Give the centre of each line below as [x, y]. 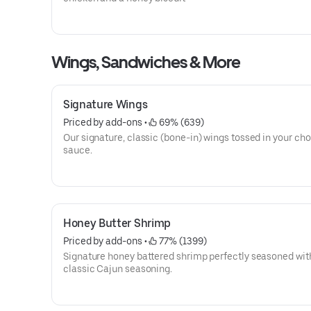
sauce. [78, 150]
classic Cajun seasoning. [118, 269]
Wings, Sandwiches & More [146, 62]
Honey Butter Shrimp [117, 223]
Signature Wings [106, 104]
